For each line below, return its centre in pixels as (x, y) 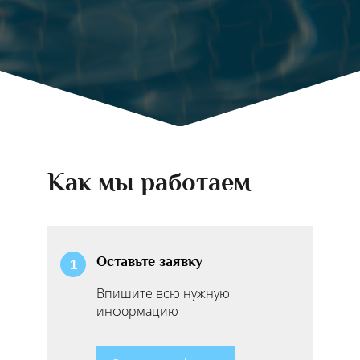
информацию (137, 311)
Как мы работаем (149, 182)
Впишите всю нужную (163, 293)
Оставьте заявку (149, 261)
